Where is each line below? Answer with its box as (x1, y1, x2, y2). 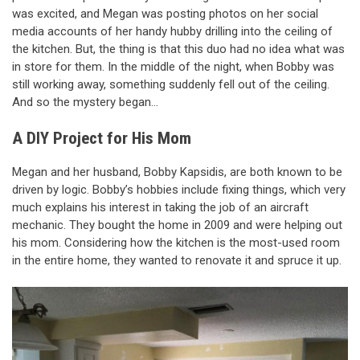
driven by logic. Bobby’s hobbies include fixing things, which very (12, 182, 346, 197)
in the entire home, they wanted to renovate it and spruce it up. (12, 252, 342, 268)
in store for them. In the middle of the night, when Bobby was (12, 59, 334, 74)
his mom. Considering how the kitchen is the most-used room (12, 235, 340, 250)
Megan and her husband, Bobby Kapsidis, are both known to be (12, 164, 342, 179)
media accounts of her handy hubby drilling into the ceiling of (12, 23, 333, 39)
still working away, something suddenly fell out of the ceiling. (12, 76, 329, 92)
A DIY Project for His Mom (12, 129, 191, 149)
